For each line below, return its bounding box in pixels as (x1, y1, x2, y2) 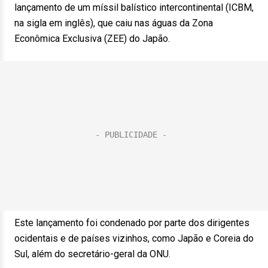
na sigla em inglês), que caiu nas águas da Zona (14, 17, 213, 29)
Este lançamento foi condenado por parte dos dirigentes (14, 217, 249, 229)
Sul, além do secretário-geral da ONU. (14, 248, 170, 260)
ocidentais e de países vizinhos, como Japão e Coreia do (14, 233, 254, 244)
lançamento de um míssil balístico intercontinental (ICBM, (14, 2, 254, 13)
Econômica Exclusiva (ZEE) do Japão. (14, 33, 170, 44)
